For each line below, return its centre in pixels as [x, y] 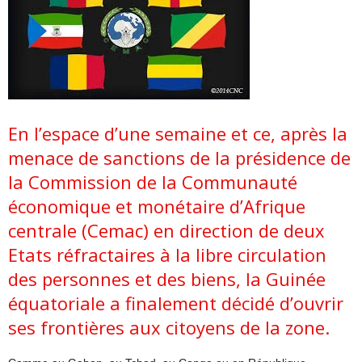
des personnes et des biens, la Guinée [167, 279]
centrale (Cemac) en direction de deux [166, 230]
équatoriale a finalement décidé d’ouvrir [176, 303]
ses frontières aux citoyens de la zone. [169, 327]
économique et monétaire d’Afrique [157, 206]
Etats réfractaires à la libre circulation [167, 255]
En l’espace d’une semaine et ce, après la [178, 133]
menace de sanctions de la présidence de [179, 158]
